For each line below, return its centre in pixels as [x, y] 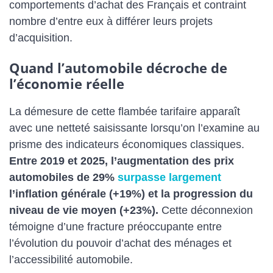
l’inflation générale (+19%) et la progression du [131, 193]
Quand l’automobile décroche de [118, 67]
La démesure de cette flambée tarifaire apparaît [125, 111]
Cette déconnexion [206, 210]
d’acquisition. [41, 38]
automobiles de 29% [63, 177]
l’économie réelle [67, 83]
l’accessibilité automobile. [71, 259]
